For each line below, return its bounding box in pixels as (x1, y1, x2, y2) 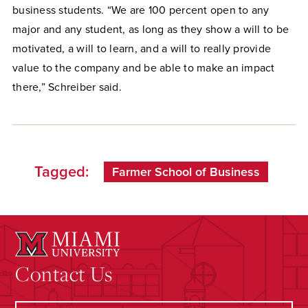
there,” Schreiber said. (12, 80, 122, 95)
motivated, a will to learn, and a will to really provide (12, 42, 271, 56)
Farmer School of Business (112, 164, 260, 180)
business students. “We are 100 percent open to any (12, 3, 269, 18)
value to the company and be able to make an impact (12, 61, 275, 76)
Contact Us (15, 260, 113, 287)
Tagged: (34, 163, 89, 181)
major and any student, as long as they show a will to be (12, 23, 289, 37)
